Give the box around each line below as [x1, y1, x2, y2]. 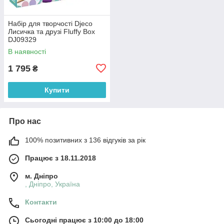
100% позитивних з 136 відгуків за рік [25, 135, 145, 144]
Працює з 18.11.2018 [25, 153, 96, 162]
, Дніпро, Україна [25, 179, 80, 188]
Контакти [25, 197, 57, 206]
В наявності [8, 47, 46, 55]
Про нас [9, 116, 41, 125]
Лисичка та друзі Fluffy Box [8, 27, 95, 35]
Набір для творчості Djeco [8, 19, 92, 27]
